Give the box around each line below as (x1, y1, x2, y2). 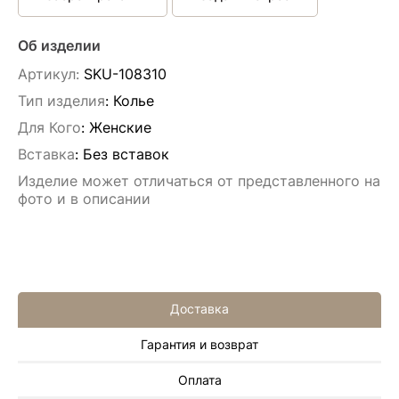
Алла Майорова (89, 345, 194, 361)
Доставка (170, 300, 229, 316)
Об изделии (18, 37, 101, 54)
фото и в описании (18, 190, 151, 208)
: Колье (105, 92, 154, 110)
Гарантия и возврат (141, 336, 258, 352)
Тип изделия (18, 92, 105, 110)
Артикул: (18, 65, 79, 83)
